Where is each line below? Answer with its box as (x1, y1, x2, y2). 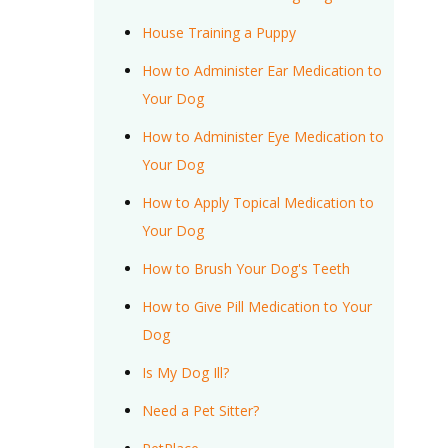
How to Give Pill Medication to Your (141, 296, 372, 316)
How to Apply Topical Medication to (141, 192, 374, 212)
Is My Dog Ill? (141, 362, 229, 382)
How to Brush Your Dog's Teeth (141, 258, 350, 278)
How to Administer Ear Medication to (141, 60, 382, 80)
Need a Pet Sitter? (141, 400, 259, 420)
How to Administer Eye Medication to (141, 126, 384, 146)
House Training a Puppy (141, 22, 296, 42)
